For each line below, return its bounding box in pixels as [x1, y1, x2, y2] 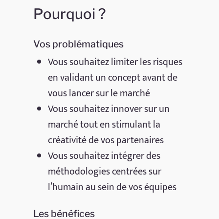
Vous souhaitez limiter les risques [48, 53, 183, 70]
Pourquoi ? [33, 5, 106, 22]
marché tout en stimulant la [48, 116, 161, 133]
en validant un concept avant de [48, 69, 178, 86]
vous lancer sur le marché [48, 85, 151, 102]
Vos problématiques [33, 38, 124, 50]
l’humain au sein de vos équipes [48, 178, 177, 196]
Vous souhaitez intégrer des [48, 147, 161, 164]
